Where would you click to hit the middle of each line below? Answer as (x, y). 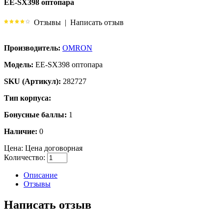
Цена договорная (53, 148)
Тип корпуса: (27, 98)
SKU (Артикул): (32, 81)
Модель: (19, 64)
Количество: (25, 157)
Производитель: (32, 48)
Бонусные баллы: (35, 114)
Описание (41, 175)
